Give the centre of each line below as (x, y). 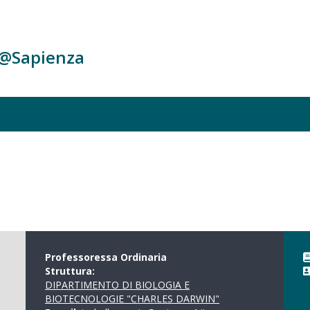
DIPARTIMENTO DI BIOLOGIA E (117, 285)
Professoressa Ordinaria (106, 257)
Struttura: (71, 271)
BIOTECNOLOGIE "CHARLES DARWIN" (132, 299)
